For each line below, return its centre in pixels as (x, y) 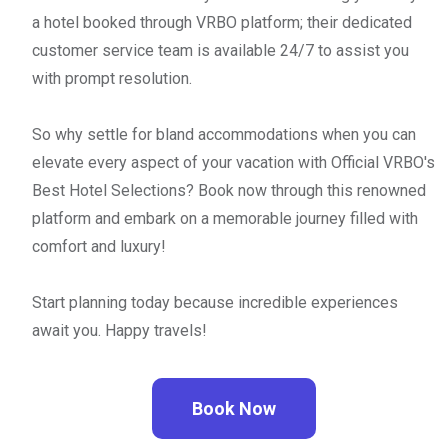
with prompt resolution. (112, 78)
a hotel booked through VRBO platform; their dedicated (222, 22)
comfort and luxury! (99, 246)
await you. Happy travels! (119, 330)
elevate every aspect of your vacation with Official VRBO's (233, 162)
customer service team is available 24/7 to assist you (220, 50)
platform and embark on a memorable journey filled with (225, 218)
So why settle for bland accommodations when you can (224, 134)
